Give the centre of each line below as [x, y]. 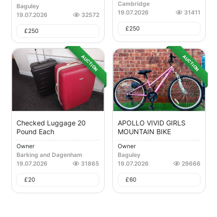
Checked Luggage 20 [51, 123]
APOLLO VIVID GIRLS [152, 123]
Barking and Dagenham [49, 155]
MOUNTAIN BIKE [144, 132]
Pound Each [35, 132]
